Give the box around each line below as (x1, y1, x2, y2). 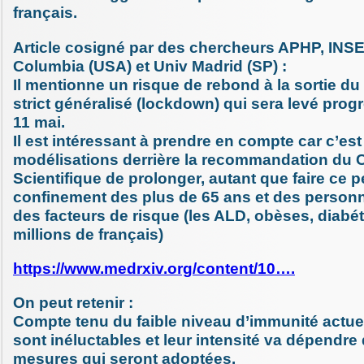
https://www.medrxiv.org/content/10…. (13, 259, 295, 277)
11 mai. (13, 113, 65, 131)
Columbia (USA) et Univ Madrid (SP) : (13, 57, 287, 75)
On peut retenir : (13, 293, 133, 311)
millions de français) (13, 225, 163, 243)
